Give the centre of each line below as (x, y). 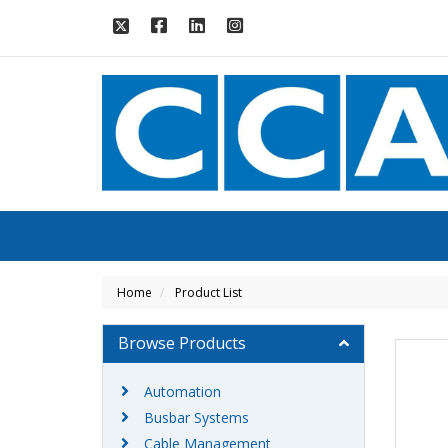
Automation (182, 392)
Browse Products (182, 343)
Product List (208, 293)
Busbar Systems (196, 418)
